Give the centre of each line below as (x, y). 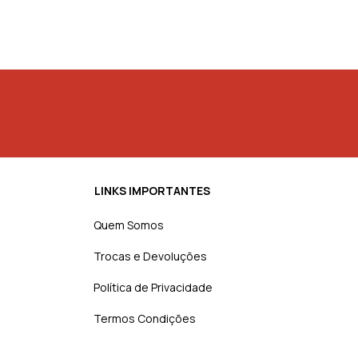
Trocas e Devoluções (150, 257)
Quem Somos (129, 225)
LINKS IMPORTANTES (152, 191)
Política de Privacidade (153, 288)
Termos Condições (145, 319)
